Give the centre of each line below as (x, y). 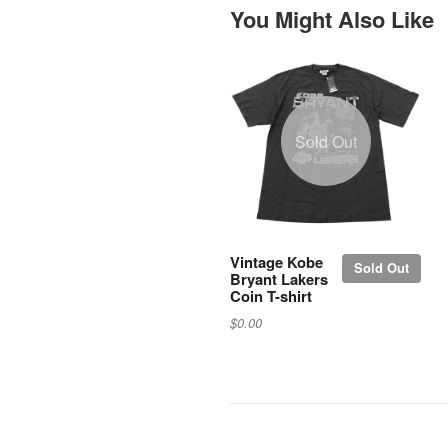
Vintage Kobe (276, 261)
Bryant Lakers (279, 278)
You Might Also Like (332, 18)
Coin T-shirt (271, 295)
